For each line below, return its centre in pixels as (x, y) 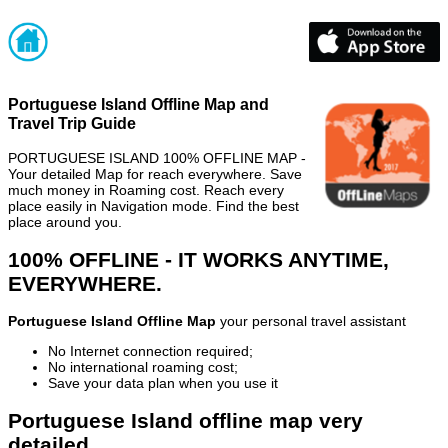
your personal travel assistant (311, 321)
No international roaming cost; (143, 367)
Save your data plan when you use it (163, 383)
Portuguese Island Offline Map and (138, 104)
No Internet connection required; (150, 351)
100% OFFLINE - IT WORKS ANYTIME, (198, 259)
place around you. (65, 221)
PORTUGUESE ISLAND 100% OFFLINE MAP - (157, 157)
